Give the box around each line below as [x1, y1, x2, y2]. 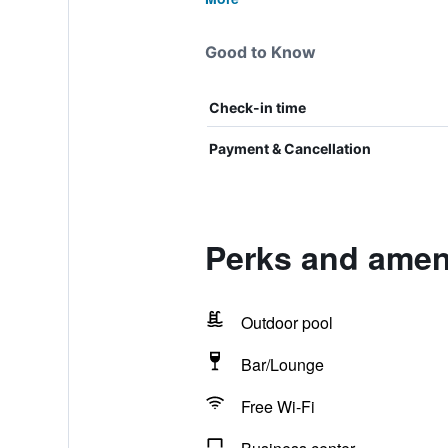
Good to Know [204, 42, 316, 62]
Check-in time [208, 99, 306, 116]
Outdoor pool [240, 311, 333, 334]
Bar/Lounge [240, 353, 324, 376]
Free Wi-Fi [240, 395, 315, 418]
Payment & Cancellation [208, 140, 371, 157]
